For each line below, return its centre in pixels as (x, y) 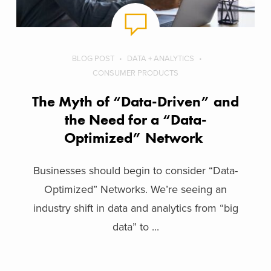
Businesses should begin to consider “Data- (135, 170)
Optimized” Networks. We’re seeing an (135, 189)
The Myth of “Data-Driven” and (135, 101)
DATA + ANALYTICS (161, 58)
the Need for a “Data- (135, 119)
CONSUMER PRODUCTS (135, 73)
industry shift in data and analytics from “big (135, 208)
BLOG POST (93, 58)
